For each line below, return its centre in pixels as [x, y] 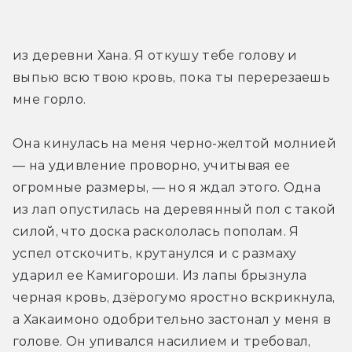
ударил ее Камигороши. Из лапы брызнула [160, 276]
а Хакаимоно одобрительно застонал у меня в [172, 320]
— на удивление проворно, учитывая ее [152, 166]
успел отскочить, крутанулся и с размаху [155, 254]
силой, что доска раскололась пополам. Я [156, 232]
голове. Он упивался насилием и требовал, [162, 342]
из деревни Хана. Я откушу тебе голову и [155, 56]
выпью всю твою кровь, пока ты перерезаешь [172, 78]
